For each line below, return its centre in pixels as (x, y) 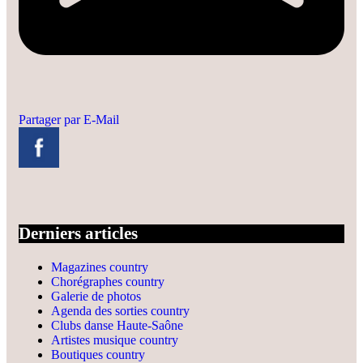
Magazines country (100, 267)
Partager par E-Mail (69, 119)
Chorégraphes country (108, 281)
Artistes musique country (115, 340)
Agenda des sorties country (120, 310)
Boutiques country (98, 354)
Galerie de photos (96, 296)
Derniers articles (78, 234)
